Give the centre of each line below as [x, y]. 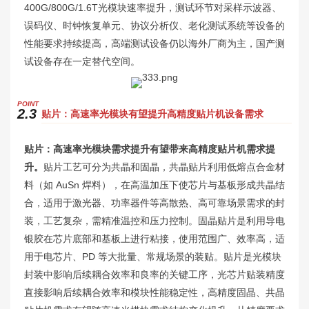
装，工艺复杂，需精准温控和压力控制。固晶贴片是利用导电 [154, 220]
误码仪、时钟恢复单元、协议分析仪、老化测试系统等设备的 [154, 25]
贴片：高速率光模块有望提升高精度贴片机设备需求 [152, 113]
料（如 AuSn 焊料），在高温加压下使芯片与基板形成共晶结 [154, 185]
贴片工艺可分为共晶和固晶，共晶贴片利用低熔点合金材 [164, 167]
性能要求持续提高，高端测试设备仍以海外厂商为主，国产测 [154, 43]
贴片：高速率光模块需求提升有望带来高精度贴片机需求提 [150, 149]
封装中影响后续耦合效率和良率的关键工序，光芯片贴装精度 [154, 274]
